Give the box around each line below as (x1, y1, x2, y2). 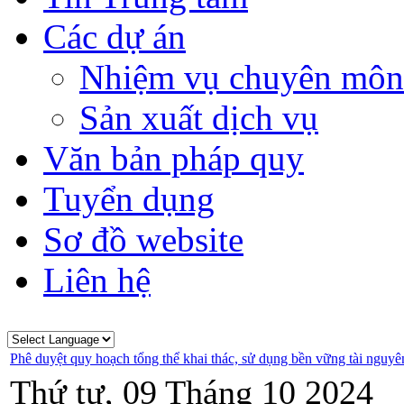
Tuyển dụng (43, 179, 215, 218)
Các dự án (43, 17, 186, 56)
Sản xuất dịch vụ (79, 98, 318, 137)
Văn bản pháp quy (43, 139, 304, 178)
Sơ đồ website (43, 220, 243, 259)
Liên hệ (43, 261, 151, 299)
